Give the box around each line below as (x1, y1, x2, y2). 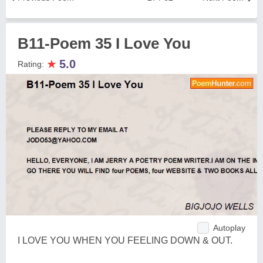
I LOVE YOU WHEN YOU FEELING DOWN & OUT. (18, 235, 232, 245)
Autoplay (213, 222, 245, 232)
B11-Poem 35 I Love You (18, 35, 191, 52)
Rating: (18, 59, 46, 69)
